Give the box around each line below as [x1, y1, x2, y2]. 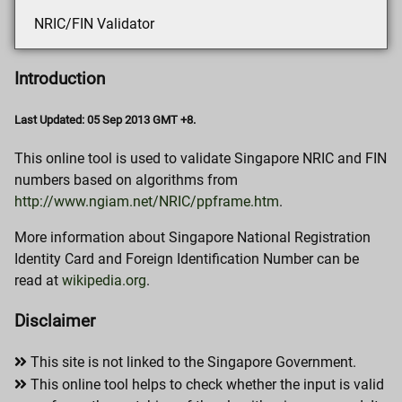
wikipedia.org [62, 272, 146, 290]
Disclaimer [14, 310, 95, 331]
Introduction [14, 68, 105, 89]
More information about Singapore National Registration [14, 229, 371, 247]
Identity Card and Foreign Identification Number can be [14, 250, 359, 268]
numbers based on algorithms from [14, 171, 238, 189]
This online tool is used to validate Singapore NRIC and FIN [14, 150, 387, 168]
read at [14, 272, 62, 290]
